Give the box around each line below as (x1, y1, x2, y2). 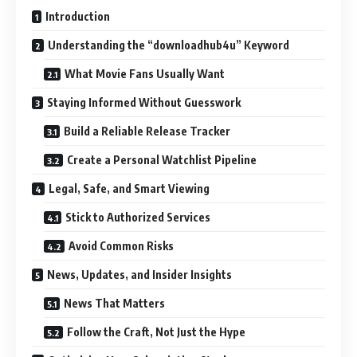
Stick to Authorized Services (65, 210, 210, 224)
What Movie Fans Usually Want (65, 66, 225, 80)
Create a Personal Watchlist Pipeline (67, 152, 257, 167)
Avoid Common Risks (69, 238, 174, 253)
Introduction (45, 9, 110, 23)
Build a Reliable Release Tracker (64, 124, 230, 138)
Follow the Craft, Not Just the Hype (67, 324, 245, 339)
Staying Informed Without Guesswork (47, 95, 241, 109)
